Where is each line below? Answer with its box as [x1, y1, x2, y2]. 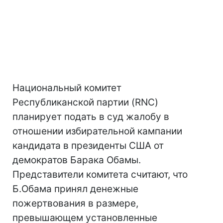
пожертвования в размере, [12, 198, 138, 209]
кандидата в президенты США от [12, 140, 164, 151]
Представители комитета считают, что [12, 169, 188, 180]
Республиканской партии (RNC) [12, 97, 158, 108]
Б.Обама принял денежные [12, 183, 138, 195]
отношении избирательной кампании [12, 125, 182, 137]
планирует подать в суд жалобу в [12, 111, 169, 122]
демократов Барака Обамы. [12, 154, 141, 166]
